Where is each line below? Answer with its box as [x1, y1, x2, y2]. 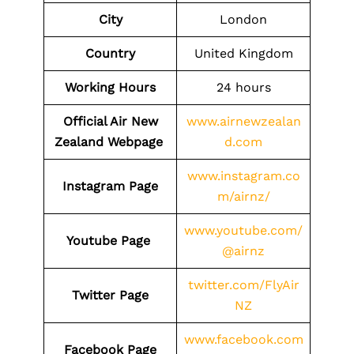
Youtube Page [66, 233, 154, 248]
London [220, 12, 267, 27]
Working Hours [65, 80, 156, 95]
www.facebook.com [183, 332, 303, 347]
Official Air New [62, 114, 158, 129]
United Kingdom [194, 46, 293, 61]
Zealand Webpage [54, 134, 167, 149]
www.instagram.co [186, 168, 300, 183]
